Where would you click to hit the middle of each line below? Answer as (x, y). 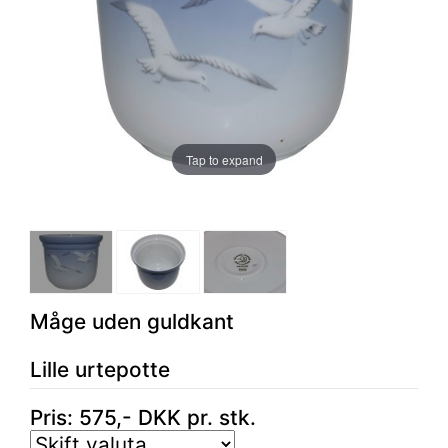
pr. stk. (218, 417)
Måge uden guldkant (132, 321)
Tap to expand (224, 159)
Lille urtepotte (100, 369)
